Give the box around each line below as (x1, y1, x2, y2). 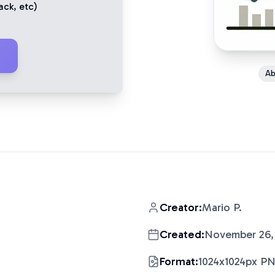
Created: (160, 228, 204, 241)
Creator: (160, 201, 202, 214)
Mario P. (202, 201, 242, 214)
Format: (160, 255, 198, 268)
